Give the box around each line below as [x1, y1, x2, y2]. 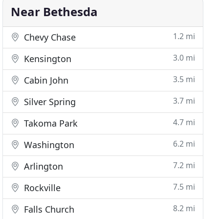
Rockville [22, 182, 61, 194]
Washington [22, 139, 75, 151]
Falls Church [22, 203, 75, 215]
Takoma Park [22, 117, 78, 129]
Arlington [22, 160, 64, 172]
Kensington [22, 53, 72, 65]
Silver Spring [22, 96, 76, 108]
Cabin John [22, 74, 69, 86]
